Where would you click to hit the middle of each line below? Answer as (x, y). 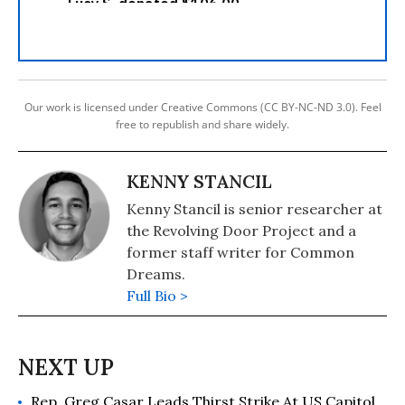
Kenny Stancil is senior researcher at (254, 208)
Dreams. (156, 273)
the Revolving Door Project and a (241, 230)
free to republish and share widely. (202, 124)
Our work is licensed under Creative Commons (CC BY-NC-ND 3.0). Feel (202, 107)
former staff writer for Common (240, 252)
